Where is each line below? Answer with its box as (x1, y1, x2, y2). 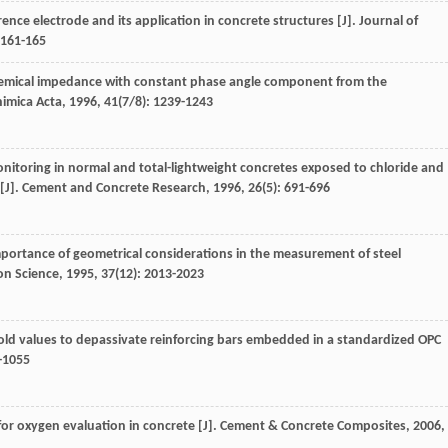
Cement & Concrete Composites (220, 419, 406, 435)
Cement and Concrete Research (22, 181, 206, 197)
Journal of (359, 14, 418, 30)
